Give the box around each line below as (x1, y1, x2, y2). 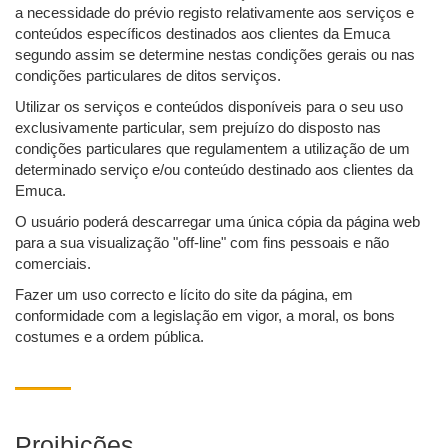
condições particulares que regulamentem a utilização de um (15, 140, 410, 158)
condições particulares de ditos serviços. (15, 67, 281, 85)
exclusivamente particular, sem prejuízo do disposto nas (15, 119, 381, 137)
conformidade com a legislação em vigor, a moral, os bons (15, 307, 395, 325)
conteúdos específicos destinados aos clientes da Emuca (15, 25, 390, 43)
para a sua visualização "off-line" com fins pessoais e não (15, 234, 389, 252)
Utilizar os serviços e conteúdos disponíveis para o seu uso (15, 98, 403, 116)
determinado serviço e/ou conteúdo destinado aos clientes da (15, 161, 413, 179)
